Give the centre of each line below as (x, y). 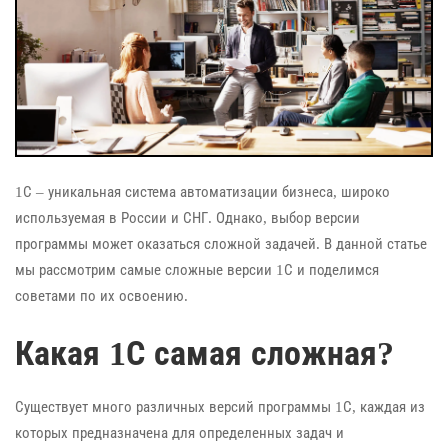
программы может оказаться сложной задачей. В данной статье (221, 244)
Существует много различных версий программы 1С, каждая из (220, 406)
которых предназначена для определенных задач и (179, 432)
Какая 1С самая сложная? (204, 353)
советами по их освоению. (101, 296)
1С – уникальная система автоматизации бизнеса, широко (202, 192)
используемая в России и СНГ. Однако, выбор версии (187, 218)
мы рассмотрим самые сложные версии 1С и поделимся (197, 270)
